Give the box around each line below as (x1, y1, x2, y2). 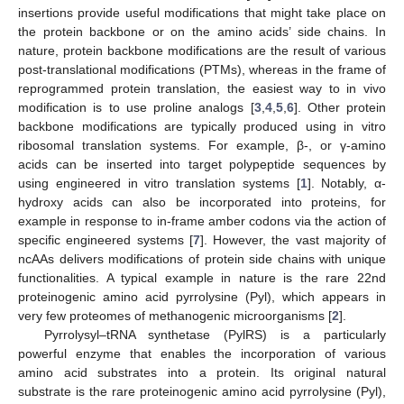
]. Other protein (293, 99, 386, 115)
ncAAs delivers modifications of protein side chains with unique (18, 251, 386, 266)
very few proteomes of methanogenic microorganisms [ (18, 308, 332, 323)
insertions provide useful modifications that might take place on (18, 5, 386, 20)
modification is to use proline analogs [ (18, 99, 254, 115)
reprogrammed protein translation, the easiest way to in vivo (18, 80, 386, 96)
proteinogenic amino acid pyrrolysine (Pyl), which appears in (18, 289, 386, 304)
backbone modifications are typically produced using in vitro (18, 118, 386, 133)
